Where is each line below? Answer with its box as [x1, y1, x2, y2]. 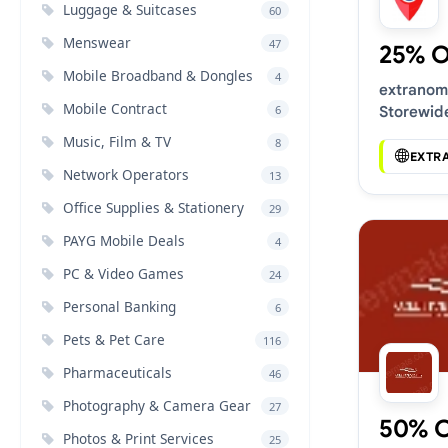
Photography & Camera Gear [63, 396, 251, 415]
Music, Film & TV [63, 132, 171, 151]
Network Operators [63, 165, 189, 184]
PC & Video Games [63, 264, 184, 283]
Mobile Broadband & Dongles [63, 66, 253, 85]
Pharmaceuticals [63, 363, 172, 382]
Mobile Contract [63, 99, 167, 118]
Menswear [63, 33, 131, 52]
